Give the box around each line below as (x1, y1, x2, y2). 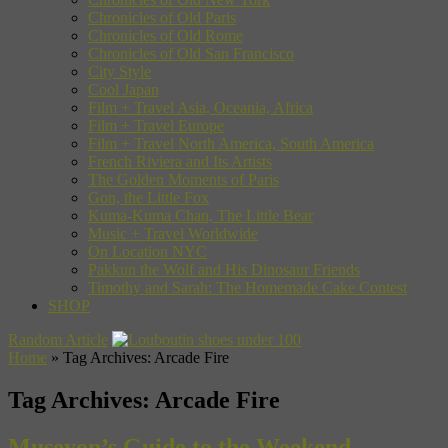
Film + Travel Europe (88, 116, 224, 134)
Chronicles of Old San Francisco (88, 44, 294, 62)
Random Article (8, 330, 108, 348)
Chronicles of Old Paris (88, 8, 236, 26)
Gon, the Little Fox (88, 188, 209, 206)
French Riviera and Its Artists (88, 152, 272, 170)
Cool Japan (88, 80, 159, 98)
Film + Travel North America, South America (88, 134, 374, 152)
